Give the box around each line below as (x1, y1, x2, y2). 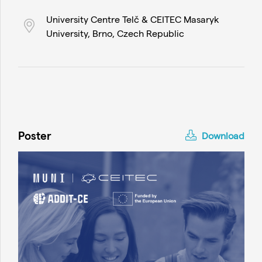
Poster (18, 129, 51, 142)
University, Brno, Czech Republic (46, 27, 184, 39)
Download (199, 130, 244, 141)
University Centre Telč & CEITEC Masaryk (46, 13, 219, 25)
